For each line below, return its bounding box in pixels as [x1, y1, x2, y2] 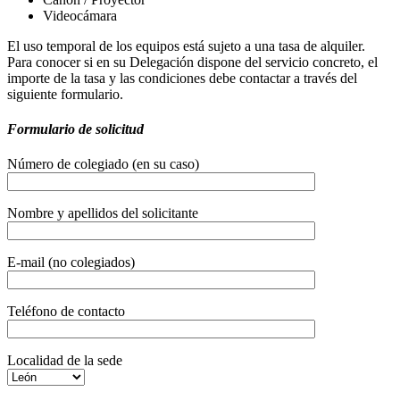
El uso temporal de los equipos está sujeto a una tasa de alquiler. [7, 37, 365, 54]
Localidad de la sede [7, 353, 122, 369]
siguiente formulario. [7, 86, 123, 102]
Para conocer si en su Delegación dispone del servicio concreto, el [7, 54, 378, 70]
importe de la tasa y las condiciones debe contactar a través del [7, 70, 357, 86]
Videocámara [43, 7, 117, 23]
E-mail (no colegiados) [7, 254, 135, 271]
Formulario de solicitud [7, 121, 144, 137]
